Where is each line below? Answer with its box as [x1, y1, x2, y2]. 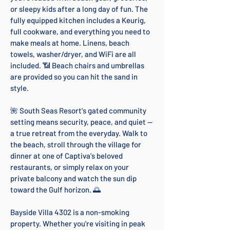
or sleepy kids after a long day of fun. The [10, 4, 148, 13]
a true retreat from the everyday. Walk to [10, 128, 147, 138]
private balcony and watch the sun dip [10, 174, 137, 183]
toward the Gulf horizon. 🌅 [10, 185, 101, 194]
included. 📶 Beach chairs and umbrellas [10, 61, 144, 70]
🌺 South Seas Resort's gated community [10, 106, 146, 115]
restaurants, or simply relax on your [10, 162, 129, 171]
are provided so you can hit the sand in [10, 72, 138, 81]
